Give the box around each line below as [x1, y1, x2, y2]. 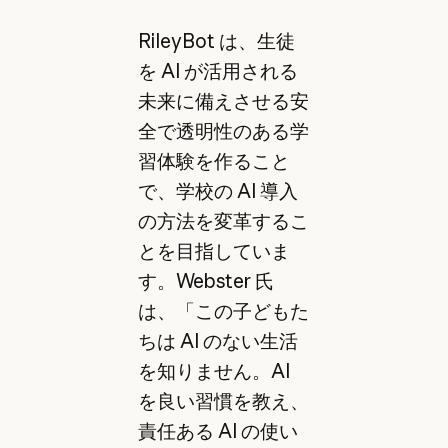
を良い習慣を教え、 [137, 389, 309, 414]
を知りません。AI [137, 359, 290, 384]
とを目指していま [137, 239, 290, 264]
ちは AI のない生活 [137, 329, 298, 354]
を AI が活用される [137, 59, 298, 84]
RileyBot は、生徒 [137, 29, 295, 54]
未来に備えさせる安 [137, 89, 309, 114]
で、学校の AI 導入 [137, 179, 298, 204]
